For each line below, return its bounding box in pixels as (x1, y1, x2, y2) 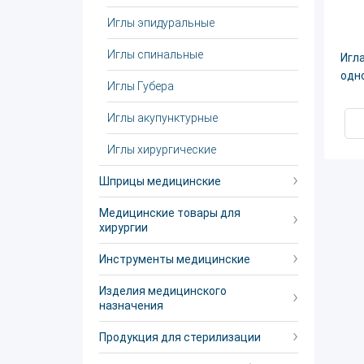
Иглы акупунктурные (107, 111, 218, 124)
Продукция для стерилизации (99, 331, 261, 344)
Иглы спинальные (107, 48, 203, 61)
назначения (99, 299, 163, 312)
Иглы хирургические (107, 143, 216, 156)
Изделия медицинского (99, 284, 227, 297)
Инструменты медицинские (99, 253, 250, 266)
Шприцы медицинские (99, 175, 221, 188)
